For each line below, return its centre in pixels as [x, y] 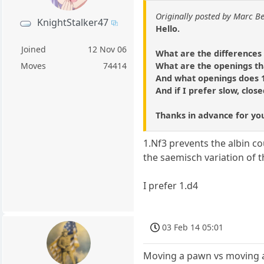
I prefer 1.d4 [171, 185]
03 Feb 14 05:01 [193, 227]
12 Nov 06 [108, 49]
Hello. [168, 28]
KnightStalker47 [73, 22]
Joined [33, 49]
